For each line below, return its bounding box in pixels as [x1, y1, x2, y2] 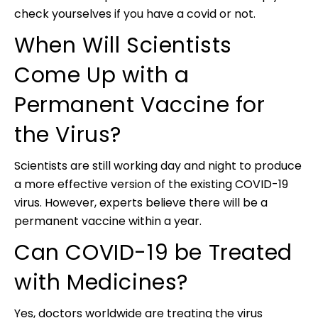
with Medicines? [14, 268, 189, 297]
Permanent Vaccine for [14, 90, 265, 120]
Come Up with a [14, 60, 190, 90]
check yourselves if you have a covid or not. [14, 6, 256, 22]
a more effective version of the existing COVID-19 [14, 176, 288, 192]
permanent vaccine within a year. [14, 213, 202, 229]
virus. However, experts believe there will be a [14, 194, 268, 211]
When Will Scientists [14, 31, 233, 60]
